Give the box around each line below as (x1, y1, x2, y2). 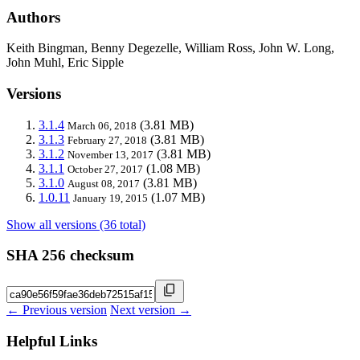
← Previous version (6, 303, 107, 317)
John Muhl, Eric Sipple (6, 55, 124, 70)
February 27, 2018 (67, 133, 147, 146)
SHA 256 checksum (6, 247, 134, 264)
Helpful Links (6, 332, 97, 350)
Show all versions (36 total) (6, 217, 145, 231)
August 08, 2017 (67, 177, 140, 190)
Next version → (110, 303, 191, 317)
